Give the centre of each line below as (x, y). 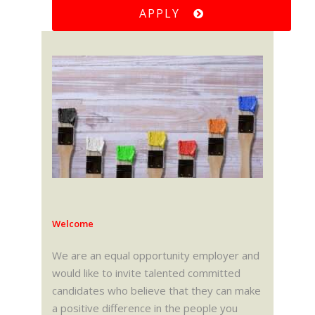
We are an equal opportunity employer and (156, 255)
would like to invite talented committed (146, 272)
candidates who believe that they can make (156, 290)
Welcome (73, 223)
